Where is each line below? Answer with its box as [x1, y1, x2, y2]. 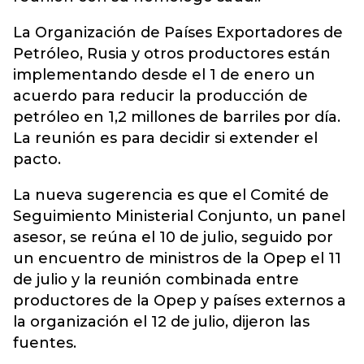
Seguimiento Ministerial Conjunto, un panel [13, 207, 345, 225]
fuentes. [13, 334, 76, 352]
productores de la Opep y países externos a [13, 292, 346, 310]
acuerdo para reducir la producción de [13, 87, 308, 105]
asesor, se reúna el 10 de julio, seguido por [13, 228, 333, 246]
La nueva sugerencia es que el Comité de [13, 186, 329, 204]
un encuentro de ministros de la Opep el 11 [13, 249, 341, 267]
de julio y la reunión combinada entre [13, 271, 299, 288]
